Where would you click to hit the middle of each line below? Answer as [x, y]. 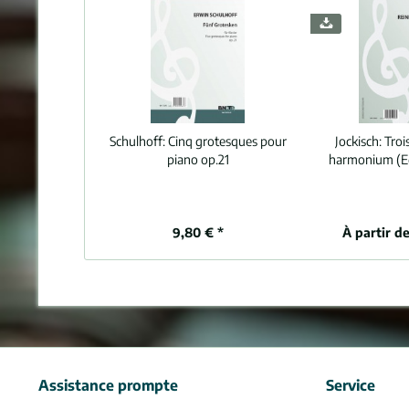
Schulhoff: [138, 141]
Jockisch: [359, 141]
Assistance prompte [108, 385]
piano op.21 [198, 159]
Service [351, 385]
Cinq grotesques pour [227, 141]
